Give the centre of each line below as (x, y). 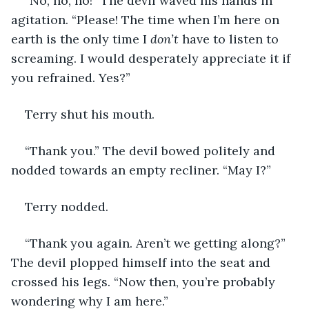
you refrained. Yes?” (71, 77)
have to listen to (230, 39)
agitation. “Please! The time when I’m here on (147, 19)
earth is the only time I (81, 39)
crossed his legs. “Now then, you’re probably (145, 281)
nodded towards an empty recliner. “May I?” (141, 170)
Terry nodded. (67, 206)
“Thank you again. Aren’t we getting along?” (157, 243)
